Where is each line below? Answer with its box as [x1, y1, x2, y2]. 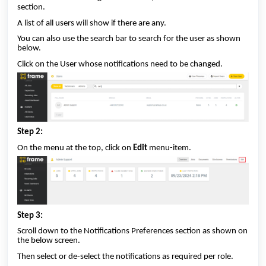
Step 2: [17, 128, 45, 137]
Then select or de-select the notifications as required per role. [17, 252, 233, 261]
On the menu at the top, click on [17, 143, 133, 153]
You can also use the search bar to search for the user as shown [17, 34, 240, 44]
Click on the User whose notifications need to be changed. [17, 59, 223, 69]
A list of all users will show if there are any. [17, 18, 166, 28]
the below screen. [17, 236, 80, 246]
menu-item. [147, 143, 195, 153]
